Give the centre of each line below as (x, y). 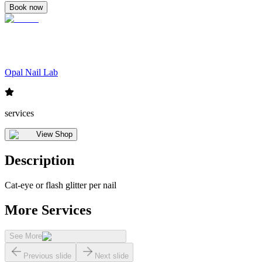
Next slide (112, 256)
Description (39, 161)
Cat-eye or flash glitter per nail (61, 185)
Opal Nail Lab (31, 73)
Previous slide (47, 256)
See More (26, 236)
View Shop (54, 135)
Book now (26, 7)
